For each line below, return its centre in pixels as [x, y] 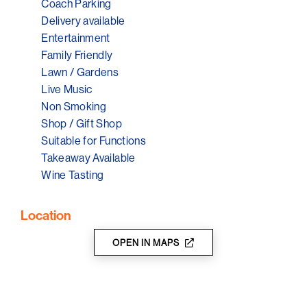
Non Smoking [74, 107]
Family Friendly [77, 55]
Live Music [67, 89]
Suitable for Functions [94, 141]
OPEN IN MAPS [146, 243]
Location [46, 216]
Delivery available [83, 21]
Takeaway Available [88, 158]
